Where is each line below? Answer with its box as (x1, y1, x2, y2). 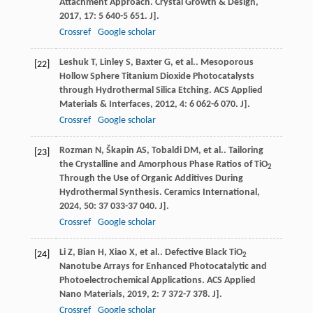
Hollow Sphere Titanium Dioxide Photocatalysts (59, 71, 254, 82)
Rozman (59, 145, 93, 156)
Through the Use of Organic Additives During (59, 173, 243, 184)
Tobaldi (151, 145, 182, 156)
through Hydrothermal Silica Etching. (59, 85, 214, 96)
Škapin (105, 145, 134, 156)
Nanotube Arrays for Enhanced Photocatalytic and (59, 261, 267, 272)
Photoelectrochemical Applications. (59, 275, 207, 286)
